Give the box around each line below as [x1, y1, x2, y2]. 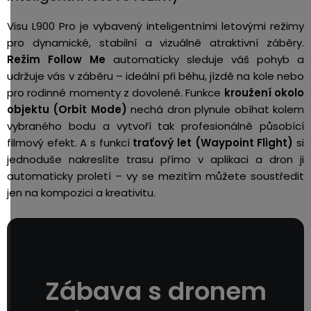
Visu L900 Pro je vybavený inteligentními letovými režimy [7, 19, 304, 33]
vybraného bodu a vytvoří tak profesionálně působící [7, 119, 304, 133]
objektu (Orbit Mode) [7, 102, 127, 117]
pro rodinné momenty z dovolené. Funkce [7, 85, 224, 100]
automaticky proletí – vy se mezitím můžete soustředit [7, 169, 304, 183]
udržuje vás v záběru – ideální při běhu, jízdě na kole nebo [7, 69, 304, 83]
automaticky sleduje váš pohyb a [106, 52, 304, 67]
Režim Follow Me [7, 52, 106, 67]
